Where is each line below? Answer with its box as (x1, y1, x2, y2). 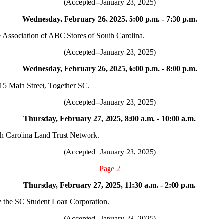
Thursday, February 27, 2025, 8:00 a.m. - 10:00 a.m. (23, 114, 196, 123)
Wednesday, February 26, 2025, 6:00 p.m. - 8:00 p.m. (22, 65, 197, 73)
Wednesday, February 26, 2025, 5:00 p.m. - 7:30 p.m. (22, 15, 197, 23)
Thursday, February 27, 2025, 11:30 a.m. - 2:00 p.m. (23, 181, 196, 189)
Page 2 (99, 164, 120, 173)
